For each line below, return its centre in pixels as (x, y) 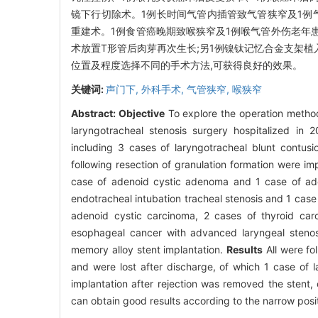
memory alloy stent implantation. (149, 250)
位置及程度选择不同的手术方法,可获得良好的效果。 (187, 65)
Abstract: (95, 114)
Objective (141, 114)
